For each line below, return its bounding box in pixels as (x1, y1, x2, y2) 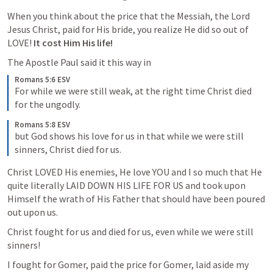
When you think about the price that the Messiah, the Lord (7, 10, 250, 22)
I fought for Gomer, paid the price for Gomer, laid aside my (7, 258, 249, 271)
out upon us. (7, 206, 58, 218)
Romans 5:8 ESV (15, 119, 70, 130)
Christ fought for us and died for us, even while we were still (7, 225, 253, 238)
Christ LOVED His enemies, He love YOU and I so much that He (7, 166, 262, 178)
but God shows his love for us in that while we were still (15, 130, 244, 142)
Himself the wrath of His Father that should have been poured (7, 193, 265, 205)
